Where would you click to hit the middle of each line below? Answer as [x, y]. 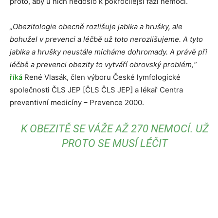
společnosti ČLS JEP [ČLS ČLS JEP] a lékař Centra [96, 90]
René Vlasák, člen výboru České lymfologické [101, 77]
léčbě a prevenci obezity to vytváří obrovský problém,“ [103, 64]
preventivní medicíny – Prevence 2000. [77, 102]
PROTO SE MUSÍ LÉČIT [115, 143]
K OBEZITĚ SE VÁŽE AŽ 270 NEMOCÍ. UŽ [115, 129]
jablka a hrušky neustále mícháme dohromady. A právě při [109, 52]
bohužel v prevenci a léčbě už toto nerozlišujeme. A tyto [106, 39]
